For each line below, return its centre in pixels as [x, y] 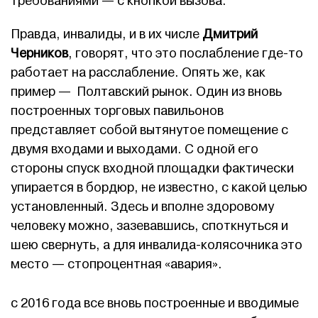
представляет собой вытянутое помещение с [149, 131]
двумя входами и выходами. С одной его [135, 150]
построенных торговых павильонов [117, 111]
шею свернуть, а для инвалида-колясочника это [157, 246]
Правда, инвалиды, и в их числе [106, 35]
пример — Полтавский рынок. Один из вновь [146, 92]
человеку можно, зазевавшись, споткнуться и [149, 226]
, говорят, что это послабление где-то [186, 54]
